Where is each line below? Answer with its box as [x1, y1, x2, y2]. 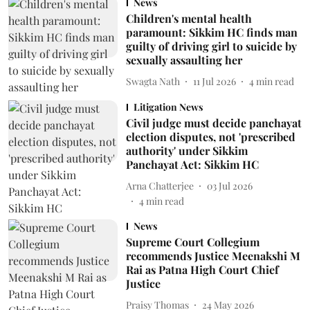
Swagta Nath [125, 74, 180, 88]
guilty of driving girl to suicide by [125, 39, 297, 53]
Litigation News [133, 100, 203, 113]
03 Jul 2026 [206, 179, 253, 192]
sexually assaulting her [125, 53, 242, 67]
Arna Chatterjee [125, 179, 194, 192]
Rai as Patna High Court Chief [125, 262, 279, 277]
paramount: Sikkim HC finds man [125, 25, 298, 39]
